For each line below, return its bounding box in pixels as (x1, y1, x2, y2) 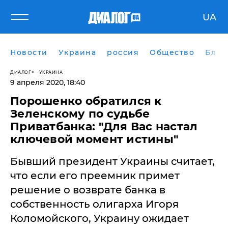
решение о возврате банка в (10, 184, 165, 196)
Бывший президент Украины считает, (10, 155, 215, 167)
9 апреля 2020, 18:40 (10, 78, 85, 87)
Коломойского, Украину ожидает (10, 212, 189, 224)
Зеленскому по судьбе (10, 107, 150, 121)
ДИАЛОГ (10, 69, 31, 75)
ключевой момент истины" (10, 132, 179, 146)
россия (107, 48, 139, 57)
